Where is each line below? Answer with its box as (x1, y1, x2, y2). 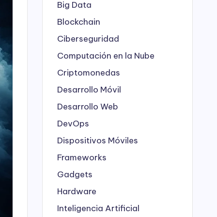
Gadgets (57, 169, 93, 180)
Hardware (57, 186, 96, 197)
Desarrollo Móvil (57, 84, 121, 95)
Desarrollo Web (57, 101, 118, 112)
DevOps (57, 118, 89, 129)
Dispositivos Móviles (57, 135, 138, 146)
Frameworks (57, 152, 107, 163)
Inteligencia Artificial (57, 202, 139, 214)
